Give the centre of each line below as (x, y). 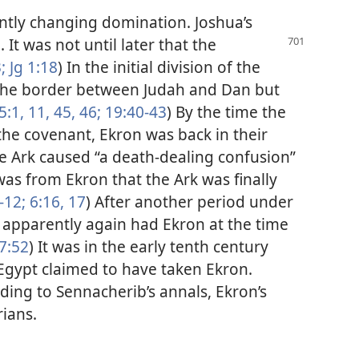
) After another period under (190, 201)
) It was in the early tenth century (149, 246)
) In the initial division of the (159, 67)
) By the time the (226, 111)
